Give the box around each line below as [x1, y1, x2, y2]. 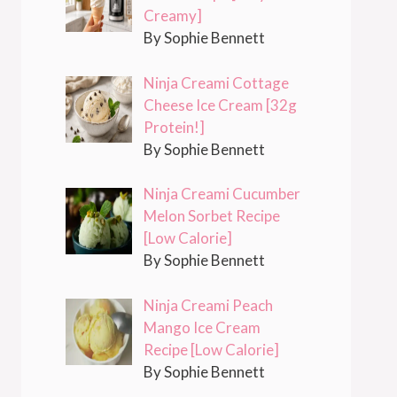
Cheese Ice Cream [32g [143, 95, 297, 114]
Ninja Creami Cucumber [143, 184, 300, 204]
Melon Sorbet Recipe [143, 206, 280, 226]
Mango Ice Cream [143, 317, 261, 337]
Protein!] [143, 117, 205, 136]
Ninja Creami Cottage [143, 73, 289, 92]
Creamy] [143, 6, 202, 26]
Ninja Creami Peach [143, 295, 273, 315]
